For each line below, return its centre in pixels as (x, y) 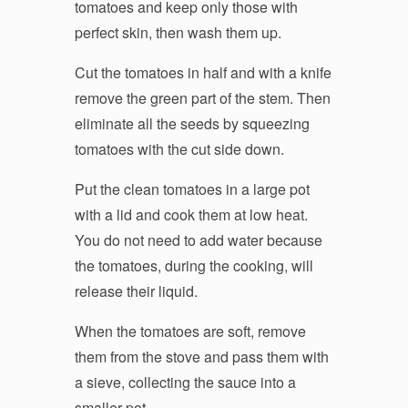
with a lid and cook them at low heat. (191, 214)
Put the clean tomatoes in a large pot (192, 189)
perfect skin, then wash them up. (178, 32)
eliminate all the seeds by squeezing (192, 123)
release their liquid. (136, 291)
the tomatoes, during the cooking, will (194, 265)
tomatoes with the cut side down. (179, 148)
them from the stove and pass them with (201, 356)
